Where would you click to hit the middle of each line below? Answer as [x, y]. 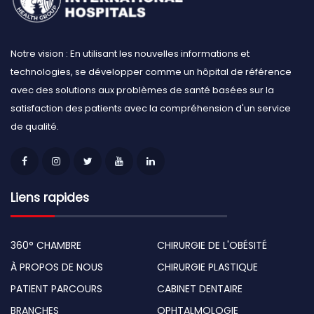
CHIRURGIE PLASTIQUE [207, 267]
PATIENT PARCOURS [56, 288]
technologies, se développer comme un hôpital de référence [151, 71]
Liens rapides [50, 197]
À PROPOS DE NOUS [57, 267]
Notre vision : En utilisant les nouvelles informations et [130, 53]
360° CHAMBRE [46, 245]
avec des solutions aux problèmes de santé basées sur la [142, 90]
